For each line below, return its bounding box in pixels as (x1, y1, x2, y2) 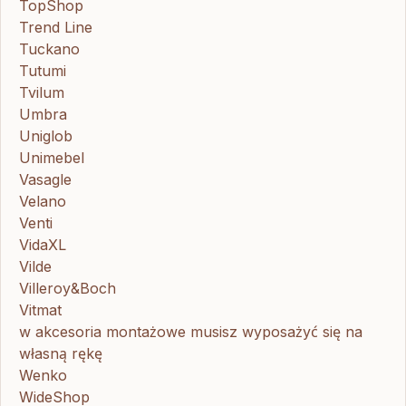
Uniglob (19, 126, 72, 145)
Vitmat (19, 300, 62, 319)
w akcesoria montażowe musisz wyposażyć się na (19, 322, 362, 341)
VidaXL (19, 235, 66, 254)
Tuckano (19, 39, 80, 58)
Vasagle (19, 169, 72, 188)
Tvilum (19, 82, 64, 101)
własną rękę (19, 343, 102, 362)
